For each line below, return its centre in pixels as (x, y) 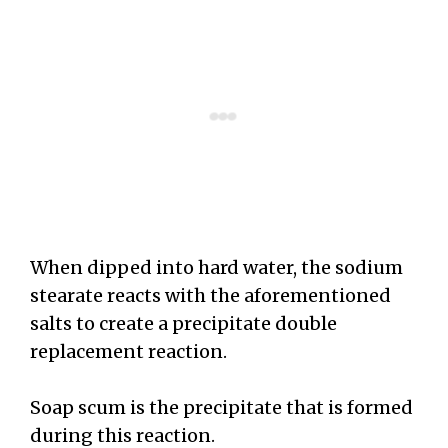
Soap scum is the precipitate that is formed (221, 408)
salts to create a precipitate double (183, 323)
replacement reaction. (128, 351)
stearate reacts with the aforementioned (210, 295)
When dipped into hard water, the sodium (216, 267)
